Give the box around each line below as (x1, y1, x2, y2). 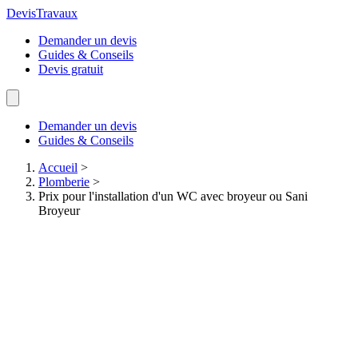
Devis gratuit (38, 62, 103, 76)
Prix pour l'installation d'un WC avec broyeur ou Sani (38, 189, 308, 203)
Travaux (36, 6, 78, 20)
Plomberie (38, 175, 89, 189)
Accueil (38, 161, 78, 174)
